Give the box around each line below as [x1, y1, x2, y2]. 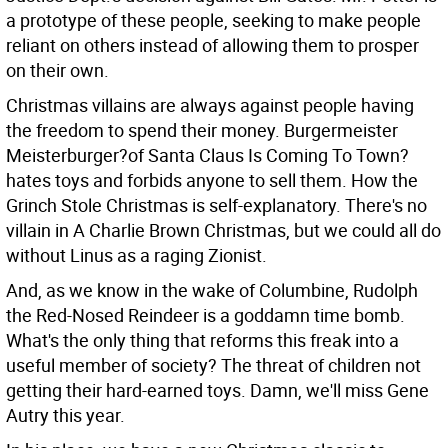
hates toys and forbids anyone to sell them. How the [6, 168, 418, 192]
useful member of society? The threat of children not [6, 353, 421, 377]
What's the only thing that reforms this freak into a [6, 328, 399, 352]
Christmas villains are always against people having [6, 93, 414, 117]
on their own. [6, 58, 109, 82]
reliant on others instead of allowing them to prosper [6, 33, 419, 57]
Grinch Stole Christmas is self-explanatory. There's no [6, 193, 427, 217]
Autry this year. [6, 403, 125, 427]
